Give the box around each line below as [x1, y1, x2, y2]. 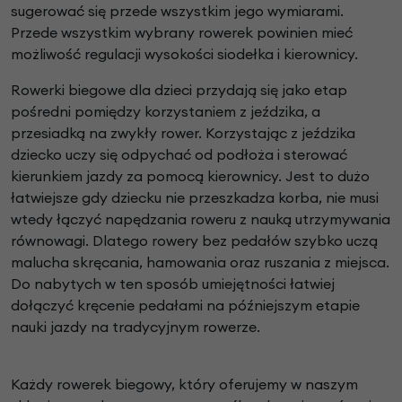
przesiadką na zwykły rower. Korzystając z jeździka [11, 124, 355, 143]
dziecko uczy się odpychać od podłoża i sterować [11, 145, 347, 164]
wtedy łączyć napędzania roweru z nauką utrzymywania [11, 210, 390, 229]
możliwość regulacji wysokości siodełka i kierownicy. [11, 45, 358, 64]
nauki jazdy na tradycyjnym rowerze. [11, 318, 260, 336]
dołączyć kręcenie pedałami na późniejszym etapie [11, 296, 360, 315]
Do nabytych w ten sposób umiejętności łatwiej [11, 275, 335, 293]
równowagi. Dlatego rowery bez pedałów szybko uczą [11, 232, 378, 250]
